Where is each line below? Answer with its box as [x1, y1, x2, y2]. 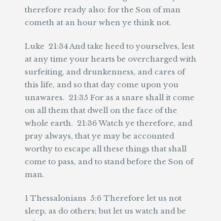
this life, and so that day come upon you [25, 80, 179, 89]
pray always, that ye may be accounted [25, 131, 174, 141]
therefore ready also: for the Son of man [25, 5, 181, 14]
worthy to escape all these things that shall [25, 144, 186, 153]
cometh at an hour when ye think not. [25, 18, 171, 27]
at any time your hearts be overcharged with [25, 54, 196, 64]
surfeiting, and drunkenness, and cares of [25, 67, 185, 76]
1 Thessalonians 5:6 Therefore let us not [25, 193, 182, 203]
